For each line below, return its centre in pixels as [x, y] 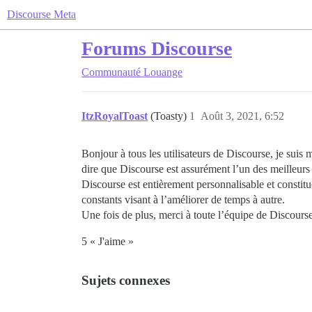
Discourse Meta [41, 14]
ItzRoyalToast [115, 116]
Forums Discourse [157, 48]
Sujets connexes [126, 280]
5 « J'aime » [108, 241]
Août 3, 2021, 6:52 [242, 116]
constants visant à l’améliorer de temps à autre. [183, 200]
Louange [163, 72]
